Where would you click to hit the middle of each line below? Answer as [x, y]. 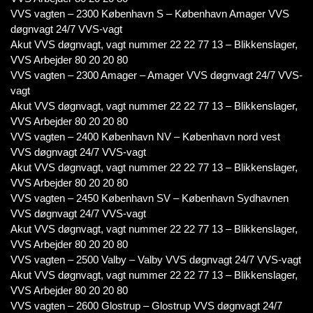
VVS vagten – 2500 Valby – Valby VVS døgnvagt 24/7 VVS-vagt [156, 260]
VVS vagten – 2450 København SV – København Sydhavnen [150, 198]
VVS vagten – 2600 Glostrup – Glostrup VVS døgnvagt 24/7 [146, 306]
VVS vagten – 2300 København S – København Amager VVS [150, 14]
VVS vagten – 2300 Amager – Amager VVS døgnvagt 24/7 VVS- [156, 75]
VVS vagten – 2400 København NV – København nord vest [145, 137]
